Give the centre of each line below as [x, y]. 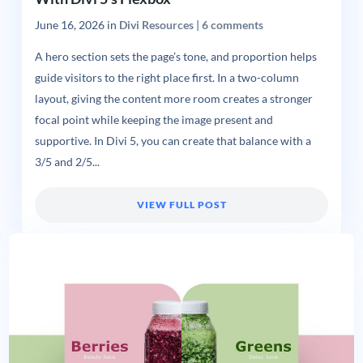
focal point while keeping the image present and [154, 120]
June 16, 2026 [69, 25]
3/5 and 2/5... [67, 162]
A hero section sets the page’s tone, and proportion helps [175, 57]
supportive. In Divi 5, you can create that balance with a [173, 141]
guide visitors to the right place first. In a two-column [167, 78]
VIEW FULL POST [181, 205]
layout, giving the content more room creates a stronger [173, 99]
